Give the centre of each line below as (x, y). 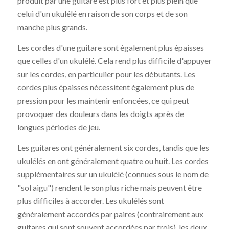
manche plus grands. (52, 27)
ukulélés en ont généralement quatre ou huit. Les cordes (113, 161)
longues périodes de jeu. (59, 127)
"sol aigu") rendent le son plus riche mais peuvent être (109, 187)
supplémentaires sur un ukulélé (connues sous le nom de (113, 174)
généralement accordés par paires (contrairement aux (110, 214)
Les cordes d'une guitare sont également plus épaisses (110, 47)
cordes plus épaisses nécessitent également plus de (106, 87)
